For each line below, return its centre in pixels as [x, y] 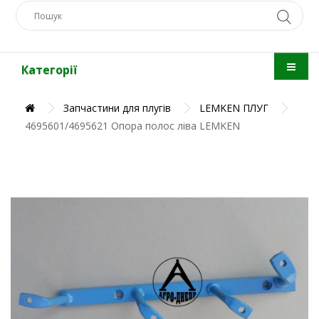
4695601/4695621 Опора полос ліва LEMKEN [132, 126]
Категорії [49, 70]
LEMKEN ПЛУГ [234, 108]
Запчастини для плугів [117, 108]
